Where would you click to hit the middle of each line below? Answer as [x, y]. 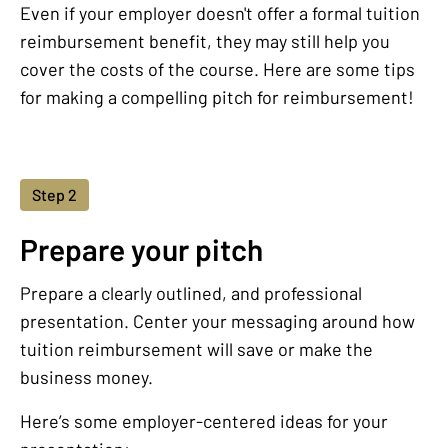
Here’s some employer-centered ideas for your [204, 421]
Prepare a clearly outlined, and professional [191, 293]
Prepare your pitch [141, 249]
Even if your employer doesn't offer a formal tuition [220, 13]
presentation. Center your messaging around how [217, 321]
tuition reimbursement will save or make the [196, 349]
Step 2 [54, 195]
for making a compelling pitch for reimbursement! [217, 97]
